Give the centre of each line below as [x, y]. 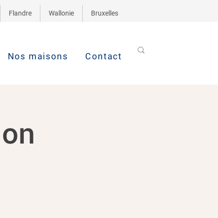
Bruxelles [105, 13]
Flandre [20, 13]
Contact [104, 56]
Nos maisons [38, 56]
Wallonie [61, 13]
